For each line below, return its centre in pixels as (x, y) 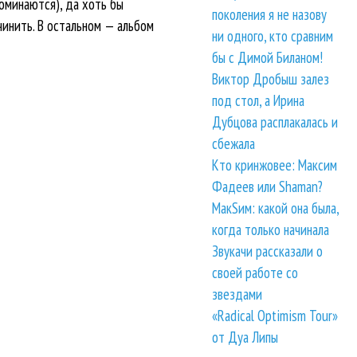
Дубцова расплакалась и (275, 122)
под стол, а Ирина (259, 101)
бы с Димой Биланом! (268, 58)
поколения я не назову (270, 15)
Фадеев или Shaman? (268, 187)
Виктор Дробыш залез (271, 79)
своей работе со (255, 273)
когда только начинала (271, 230)
